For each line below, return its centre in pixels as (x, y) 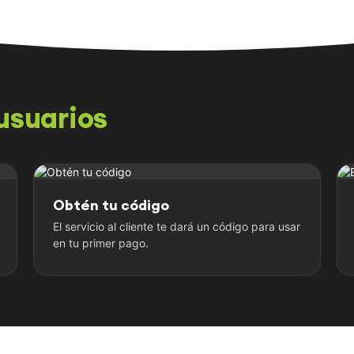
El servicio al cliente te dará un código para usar (177, 227)
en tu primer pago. (101, 243)
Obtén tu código (111, 205)
